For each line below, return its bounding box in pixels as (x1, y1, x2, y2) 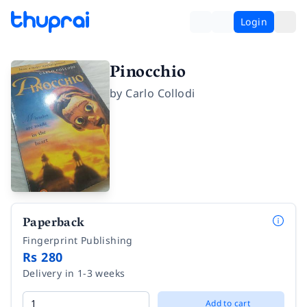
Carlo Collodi (125, 86, 195, 101)
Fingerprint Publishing (23, 233, 133, 247)
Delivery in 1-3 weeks (23, 266, 125, 280)
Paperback (23, 212, 85, 236)
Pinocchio (110, 58, 186, 89)
